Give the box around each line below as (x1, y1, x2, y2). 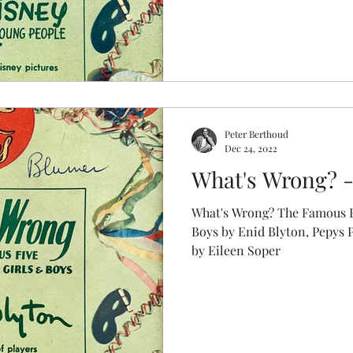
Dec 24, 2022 (225, 141, 277, 154)
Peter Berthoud (225, 128, 288, 140)
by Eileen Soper (191, 241, 281, 258)
